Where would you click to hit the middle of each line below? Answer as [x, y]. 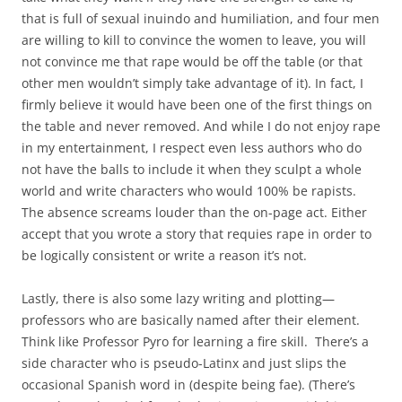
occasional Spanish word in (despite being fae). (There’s [188, 385]
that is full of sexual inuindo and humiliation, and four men [201, 19]
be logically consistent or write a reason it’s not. [164, 256]
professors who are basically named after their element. [191, 320]
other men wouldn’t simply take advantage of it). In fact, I [192, 83]
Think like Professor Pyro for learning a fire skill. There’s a [195, 342]
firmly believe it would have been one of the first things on [197, 105]
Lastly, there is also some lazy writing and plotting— [178, 299]
